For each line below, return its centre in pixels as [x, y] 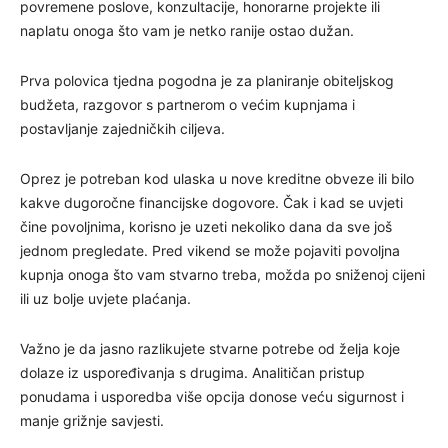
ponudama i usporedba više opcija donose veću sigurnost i [212, 396]
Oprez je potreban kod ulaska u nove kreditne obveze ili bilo [217, 178]
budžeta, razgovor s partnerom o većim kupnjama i [187, 104]
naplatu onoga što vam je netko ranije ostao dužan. [187, 30]
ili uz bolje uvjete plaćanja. [105, 298]
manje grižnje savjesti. [92, 420]
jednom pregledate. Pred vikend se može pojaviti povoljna [210, 250]
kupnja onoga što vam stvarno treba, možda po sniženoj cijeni [222, 274]
